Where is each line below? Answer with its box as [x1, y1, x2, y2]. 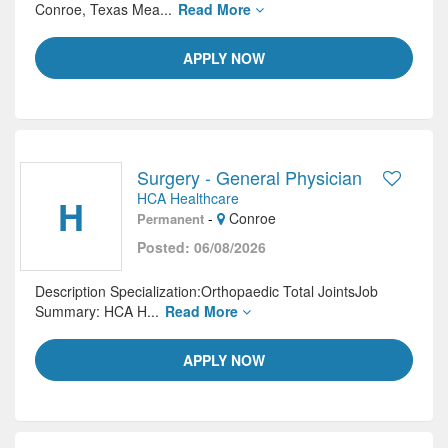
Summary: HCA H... [35, 301, 163, 321]
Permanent [137, 209, 204, 228]
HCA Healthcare [137, 188, 239, 208]
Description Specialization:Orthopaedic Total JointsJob [35, 281, 378, 301]
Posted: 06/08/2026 [137, 237, 266, 257]
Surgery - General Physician [137, 164, 362, 190]
